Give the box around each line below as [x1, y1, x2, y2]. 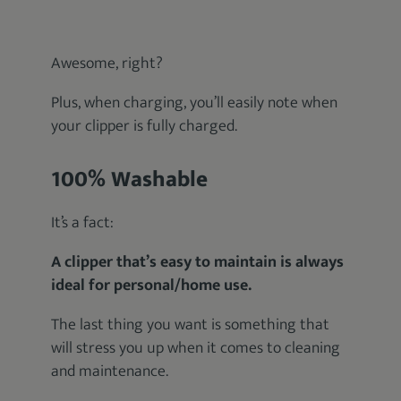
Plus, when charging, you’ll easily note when [51, 90, 338, 116]
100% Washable [51, 161, 209, 198]
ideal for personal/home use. [51, 272, 252, 299]
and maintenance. [51, 358, 169, 385]
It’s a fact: [51, 209, 115, 236]
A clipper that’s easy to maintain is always [51, 249, 345, 276]
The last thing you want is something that [51, 311, 330, 338]
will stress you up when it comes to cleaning [51, 335, 341, 362]
